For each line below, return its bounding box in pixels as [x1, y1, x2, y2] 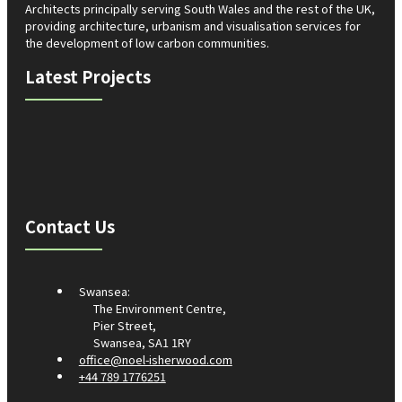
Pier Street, [92, 317, 156, 335]
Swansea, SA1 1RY [92, 334, 191, 352]
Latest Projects [25, 64, 151, 88]
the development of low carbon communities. [25, 33, 269, 51]
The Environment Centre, [92, 300, 226, 318]
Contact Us [25, 214, 115, 239]
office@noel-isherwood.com [78, 351, 232, 369]
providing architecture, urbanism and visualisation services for [25, 16, 361, 34]
